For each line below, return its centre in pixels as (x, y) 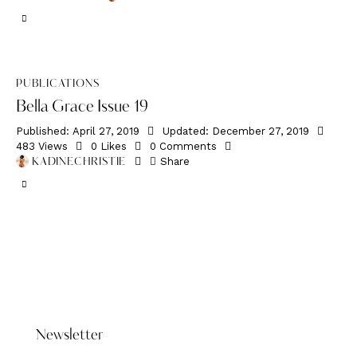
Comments (188, 146)
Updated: (185, 131)
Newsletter (69, 335)
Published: (43, 131)
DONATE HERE (178, 287)
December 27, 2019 (260, 131)
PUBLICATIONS (58, 84)
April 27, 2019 (106, 131)
